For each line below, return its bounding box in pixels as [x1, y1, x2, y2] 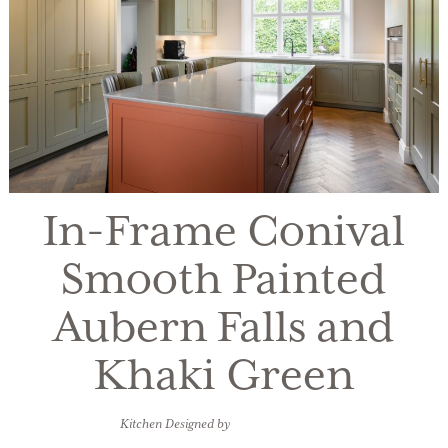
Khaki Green [93, 352, 354, 401]
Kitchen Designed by [119, 416, 233, 432]
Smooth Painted [61, 256, 387, 305]
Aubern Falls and [53, 304, 394, 353]
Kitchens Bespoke [232, 416, 328, 432]
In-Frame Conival [42, 208, 405, 257]
